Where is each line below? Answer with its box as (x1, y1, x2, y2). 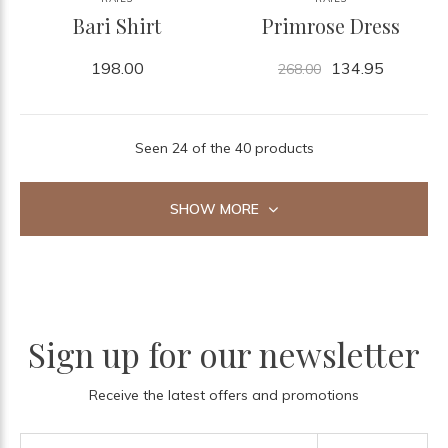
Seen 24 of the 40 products (134, 138, 314, 157)
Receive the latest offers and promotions (89, 385, 359, 404)
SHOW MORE (170, 200, 263, 218)
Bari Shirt (73, 11, 161, 39)
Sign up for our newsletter (28, 331, 420, 376)
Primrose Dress (262, 11, 400, 39)
